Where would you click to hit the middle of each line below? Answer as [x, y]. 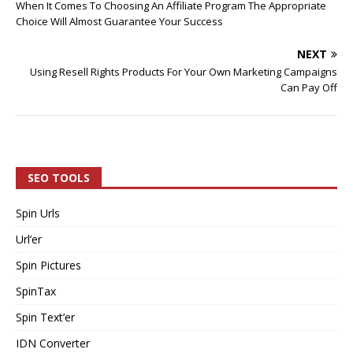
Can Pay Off [309, 87]
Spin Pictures [48, 265]
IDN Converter [53, 343]
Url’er [29, 239]
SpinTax [36, 291]
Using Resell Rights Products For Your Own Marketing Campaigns [184, 71]
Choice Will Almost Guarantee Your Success [119, 21]
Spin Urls [38, 213]
